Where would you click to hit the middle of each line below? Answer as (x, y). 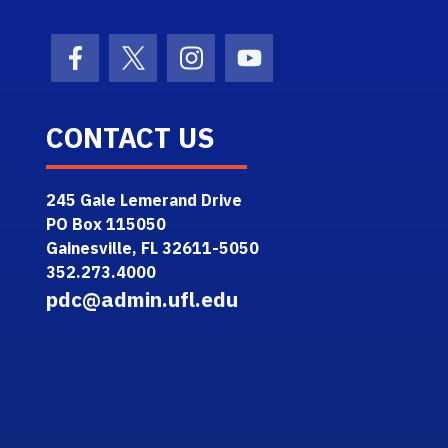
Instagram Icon (262, 71)
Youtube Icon (312, 71)
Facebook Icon (143, 71)
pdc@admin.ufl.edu (142, 298)
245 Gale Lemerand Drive (144, 199)
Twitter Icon (190, 71)
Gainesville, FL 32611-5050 (153, 247)
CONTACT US (131, 137)
